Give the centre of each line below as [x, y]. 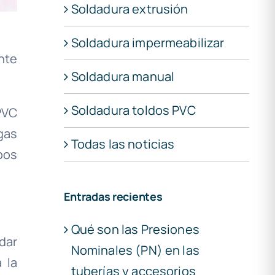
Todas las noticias [123, 144]
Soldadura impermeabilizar [148, 42]
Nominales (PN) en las [135, 250]
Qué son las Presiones [135, 229]
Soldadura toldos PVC [133, 110]
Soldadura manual [123, 76]
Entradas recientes [113, 196]
